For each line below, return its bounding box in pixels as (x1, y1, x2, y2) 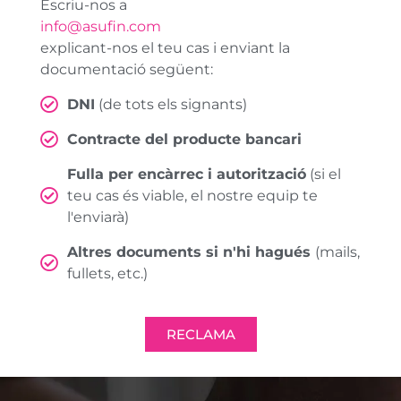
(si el (305, 166, 341, 183)
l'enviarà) (66, 209, 129, 226)
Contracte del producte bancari (66, 131, 302, 149)
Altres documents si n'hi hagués (66, 243, 315, 261)
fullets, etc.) (66, 265, 148, 283)
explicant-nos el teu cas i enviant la (39, 39, 290, 57)
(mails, (314, 243, 360, 261)
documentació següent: (39, 61, 213, 79)
